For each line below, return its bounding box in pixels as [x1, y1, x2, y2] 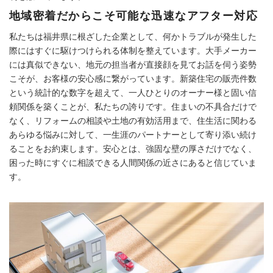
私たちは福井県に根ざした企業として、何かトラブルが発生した [9, 31, 257, 41]
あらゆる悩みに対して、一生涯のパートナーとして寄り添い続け [9, 129, 257, 140]
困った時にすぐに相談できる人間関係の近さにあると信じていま [9, 157, 257, 168]
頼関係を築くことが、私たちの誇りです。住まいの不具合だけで [9, 101, 257, 112]
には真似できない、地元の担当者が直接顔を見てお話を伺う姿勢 [9, 59, 257, 69]
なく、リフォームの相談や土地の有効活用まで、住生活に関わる [9, 115, 257, 126]
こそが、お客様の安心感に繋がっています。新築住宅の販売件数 [9, 73, 257, 83]
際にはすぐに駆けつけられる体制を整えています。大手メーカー [9, 45, 257, 55]
